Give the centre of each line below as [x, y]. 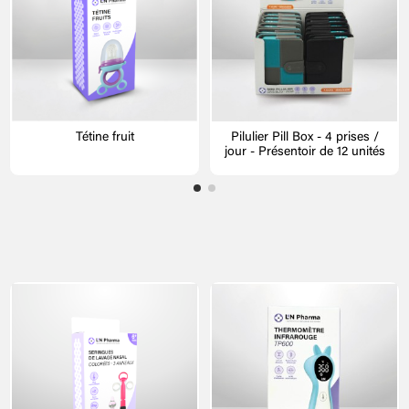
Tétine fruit [105, 137]
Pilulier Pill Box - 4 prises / [304, 137]
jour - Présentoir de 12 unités [304, 152]
